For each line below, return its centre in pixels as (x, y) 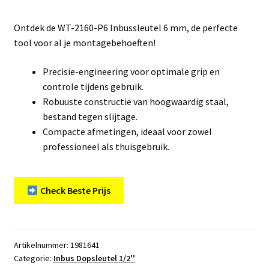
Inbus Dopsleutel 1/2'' (94, 258)
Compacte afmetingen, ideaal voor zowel (127, 131)
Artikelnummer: (42, 245)
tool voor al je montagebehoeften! (84, 42)
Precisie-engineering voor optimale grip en (131, 71)
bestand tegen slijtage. (90, 116)
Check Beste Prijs (74, 191)
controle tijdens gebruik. (93, 86)
